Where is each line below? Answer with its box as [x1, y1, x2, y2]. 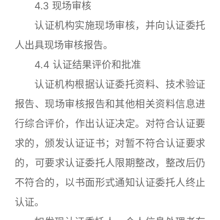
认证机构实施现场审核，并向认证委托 [15, 19, 205, 31]
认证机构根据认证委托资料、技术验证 [15, 78, 205, 90]
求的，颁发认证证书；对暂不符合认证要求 [15, 137, 205, 149]
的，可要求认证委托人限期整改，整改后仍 [15, 157, 205, 169]
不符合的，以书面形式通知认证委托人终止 [15, 176, 205, 189]
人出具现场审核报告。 [15, 39, 113, 51]
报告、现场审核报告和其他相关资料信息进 [15, 98, 205, 110]
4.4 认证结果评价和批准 [15, 58, 141, 71]
